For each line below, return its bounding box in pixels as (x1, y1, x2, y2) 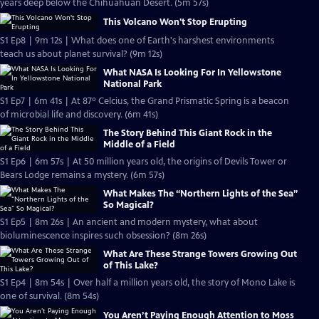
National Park (103, 78, 162, 90)
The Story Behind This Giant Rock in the (103, 127, 272, 139)
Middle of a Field (103, 138, 175, 150)
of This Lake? (103, 259, 158, 271)
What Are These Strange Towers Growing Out (103, 248, 297, 260)
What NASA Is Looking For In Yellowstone (103, 66, 281, 78)
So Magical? (103, 199, 154, 211)
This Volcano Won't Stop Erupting (103, 16, 247, 28)
